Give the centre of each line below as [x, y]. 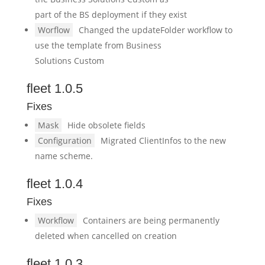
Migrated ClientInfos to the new [163, 140]
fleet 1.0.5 [54, 88]
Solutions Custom [69, 61]
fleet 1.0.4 [54, 184]
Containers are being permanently [151, 220]
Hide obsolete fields [106, 125]
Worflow [54, 30]
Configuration [64, 140]
